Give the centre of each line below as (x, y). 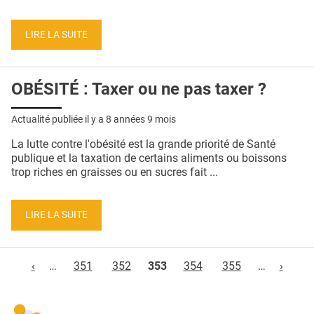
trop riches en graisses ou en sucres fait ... (115, 172)
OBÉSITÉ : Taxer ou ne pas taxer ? (139, 89)
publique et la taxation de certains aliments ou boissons (149, 158)
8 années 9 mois (141, 120)
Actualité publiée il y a (59, 120)
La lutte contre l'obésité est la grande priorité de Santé (143, 144)
